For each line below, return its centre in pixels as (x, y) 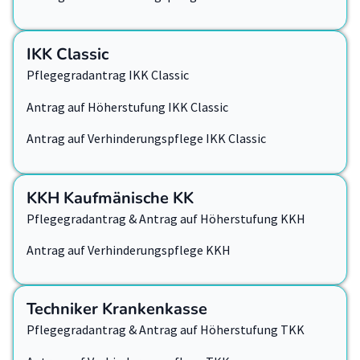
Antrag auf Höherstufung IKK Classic (127, 106)
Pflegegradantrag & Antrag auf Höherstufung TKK (166, 330)
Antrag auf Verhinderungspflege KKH (129, 250)
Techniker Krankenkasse (117, 309)
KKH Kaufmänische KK (110, 198)
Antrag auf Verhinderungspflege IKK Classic (146, 139)
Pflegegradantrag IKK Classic (108, 75)
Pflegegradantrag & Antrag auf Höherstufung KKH (166, 218)
